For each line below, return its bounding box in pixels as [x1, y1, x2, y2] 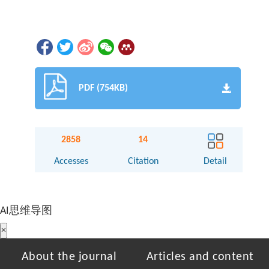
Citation [127, 156, 159, 166]
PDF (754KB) [79, 83, 128, 93]
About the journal [21, 250, 117, 263]
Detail [204, 156, 228, 166]
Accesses [53, 156, 88, 166]
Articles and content [146, 250, 254, 263]
